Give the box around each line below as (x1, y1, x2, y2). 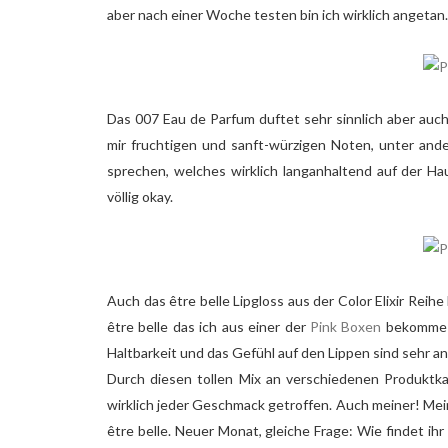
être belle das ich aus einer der (107, 317, 310, 335)
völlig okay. (107, 187, 173, 205)
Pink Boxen (310, 317, 382, 335)
